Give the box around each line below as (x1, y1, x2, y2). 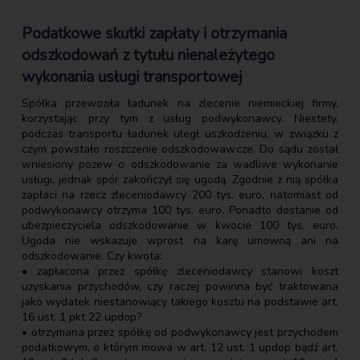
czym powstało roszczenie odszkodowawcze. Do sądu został (22, 141, 338, 157)
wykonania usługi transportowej (22, 65, 242, 88)
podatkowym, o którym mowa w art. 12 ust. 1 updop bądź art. (22, 339, 338, 355)
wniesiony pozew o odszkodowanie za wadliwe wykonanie (22, 156, 338, 172)
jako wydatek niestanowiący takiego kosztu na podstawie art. (22, 293, 338, 309)
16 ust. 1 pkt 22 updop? (22, 309, 141, 325)
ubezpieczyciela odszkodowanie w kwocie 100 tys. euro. (22, 217, 338, 233)
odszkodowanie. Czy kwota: (22, 247, 162, 264)
